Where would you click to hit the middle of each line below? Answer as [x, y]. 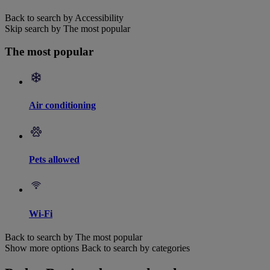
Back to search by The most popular [74, 237]
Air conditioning [62, 105]
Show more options [42, 248]
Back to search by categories [136, 248]
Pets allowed [54, 159]
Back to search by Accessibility [64, 17]
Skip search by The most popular [67, 28]
